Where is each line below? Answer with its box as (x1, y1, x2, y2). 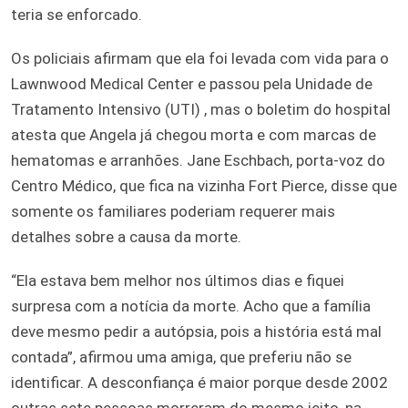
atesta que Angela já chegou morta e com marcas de (11, 125, 376, 144)
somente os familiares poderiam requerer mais (11, 201, 335, 220)
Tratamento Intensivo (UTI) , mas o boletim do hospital (11, 99, 391, 118)
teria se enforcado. (11, 5, 142, 24)
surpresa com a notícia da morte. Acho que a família (11, 296, 371, 315)
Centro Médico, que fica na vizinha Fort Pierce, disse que (11, 176, 397, 195)
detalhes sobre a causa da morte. (11, 227, 241, 246)
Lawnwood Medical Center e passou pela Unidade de (11, 74, 372, 93)
